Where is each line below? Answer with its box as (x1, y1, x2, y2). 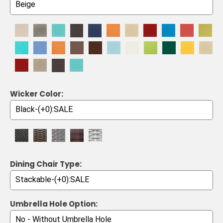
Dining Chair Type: (10, 158, 82, 169)
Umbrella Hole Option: (10, 198, 98, 209)
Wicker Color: (10, 88, 63, 99)
